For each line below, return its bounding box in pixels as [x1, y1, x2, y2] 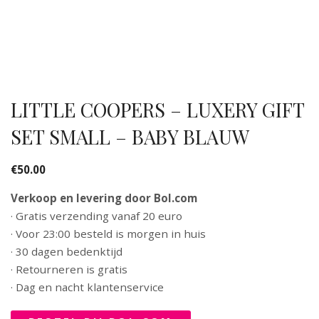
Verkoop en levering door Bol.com [11, 190, 197, 205]
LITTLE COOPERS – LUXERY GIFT [11, 96, 304, 122]
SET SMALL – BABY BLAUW [11, 123, 249, 150]
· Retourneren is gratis [11, 261, 127, 276]
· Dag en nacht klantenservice [11, 279, 164, 294]
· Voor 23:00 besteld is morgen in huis [11, 226, 206, 241]
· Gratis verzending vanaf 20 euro [11, 208, 182, 223]
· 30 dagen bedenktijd [11, 244, 122, 258]
